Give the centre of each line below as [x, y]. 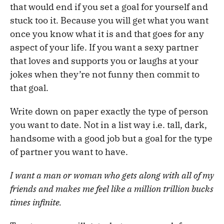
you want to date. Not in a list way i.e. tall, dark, [108, 124]
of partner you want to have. [69, 151]
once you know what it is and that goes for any [107, 33]
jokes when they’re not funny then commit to [105, 74]
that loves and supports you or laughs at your [104, 60]
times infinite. [36, 202]
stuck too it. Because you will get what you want [109, 20]
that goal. [29, 87]
